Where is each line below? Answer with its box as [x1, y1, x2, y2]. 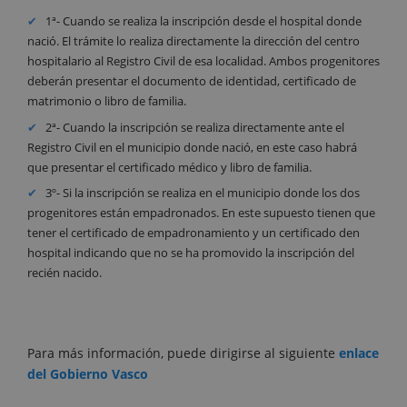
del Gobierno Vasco [27, 364, 148, 382]
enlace [339, 343, 379, 362]
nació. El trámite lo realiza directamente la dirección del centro [27, 33, 360, 50]
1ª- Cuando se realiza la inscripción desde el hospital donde [45, 13, 362, 30]
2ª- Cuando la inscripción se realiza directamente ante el [45, 118, 345, 135]
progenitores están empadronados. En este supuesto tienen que [27, 204, 375, 222]
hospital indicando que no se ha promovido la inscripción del [27, 244, 354, 262]
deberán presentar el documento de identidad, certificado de [27, 73, 356, 90]
